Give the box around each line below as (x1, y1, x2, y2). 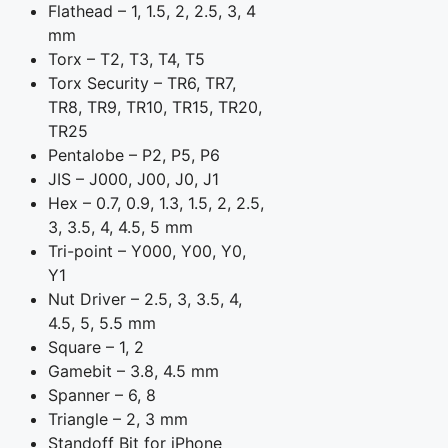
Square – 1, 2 (48, 337, 144, 358)
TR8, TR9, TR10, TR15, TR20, (48, 97, 262, 118)
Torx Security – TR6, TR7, (48, 73, 236, 94)
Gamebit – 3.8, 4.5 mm (48, 361, 219, 382)
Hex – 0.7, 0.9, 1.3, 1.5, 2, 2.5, (48, 193, 264, 214)
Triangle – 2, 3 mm (48, 409, 188, 430)
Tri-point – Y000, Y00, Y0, (48, 241, 246, 262)
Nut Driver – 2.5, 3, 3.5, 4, (48, 289, 242, 310)
